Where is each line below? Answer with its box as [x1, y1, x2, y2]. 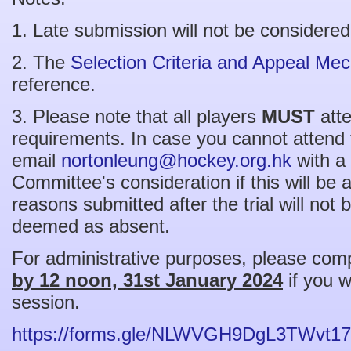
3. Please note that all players [12, 105, 262, 127]
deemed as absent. [12, 215, 175, 237]
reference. [12, 73, 101, 95]
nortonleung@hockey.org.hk [61, 149, 291, 171]
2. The [12, 51, 71, 73]
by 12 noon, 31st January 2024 [12, 269, 283, 291]
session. [12, 291, 80, 313]
